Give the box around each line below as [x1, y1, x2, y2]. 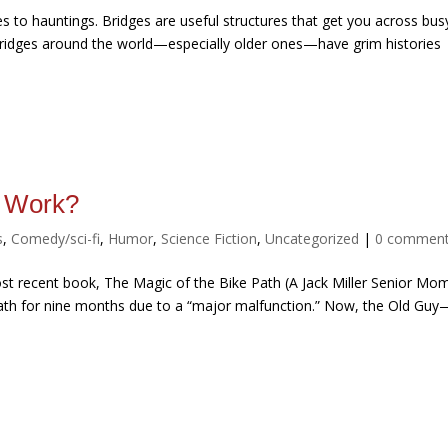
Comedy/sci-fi [11, 229, 101, 249]
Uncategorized [265, 229, 360, 249]
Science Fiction [161, 229, 258, 249]
